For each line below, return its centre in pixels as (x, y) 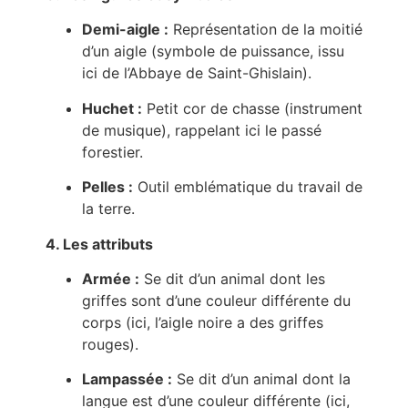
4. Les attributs (99, 244)
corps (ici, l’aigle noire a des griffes (203, 322)
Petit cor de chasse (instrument (252, 108)
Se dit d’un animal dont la (261, 379)
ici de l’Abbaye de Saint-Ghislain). (197, 73)
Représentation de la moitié (265, 30)
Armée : (111, 278)
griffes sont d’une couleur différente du (216, 300)
